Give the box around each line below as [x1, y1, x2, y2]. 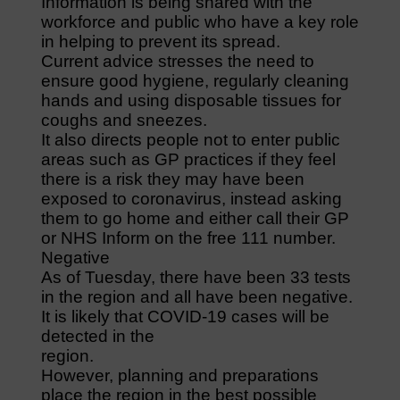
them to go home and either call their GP [40, 208, 349, 228]
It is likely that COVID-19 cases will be [40, 306, 329, 326]
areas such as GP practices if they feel [40, 149, 336, 169]
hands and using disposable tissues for [40, 90, 341, 110]
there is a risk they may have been [40, 169, 304, 188]
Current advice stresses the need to [40, 51, 314, 71]
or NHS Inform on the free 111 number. [40, 228, 336, 247]
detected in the [40, 326, 154, 346]
